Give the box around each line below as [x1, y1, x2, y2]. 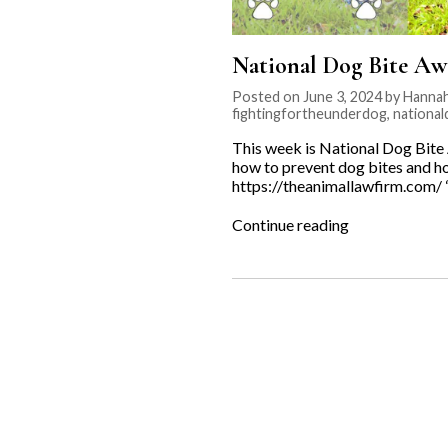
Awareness [348, 270, 423, 290]
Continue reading [232, 214, 349, 234]
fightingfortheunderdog [232, 104, 387, 122]
